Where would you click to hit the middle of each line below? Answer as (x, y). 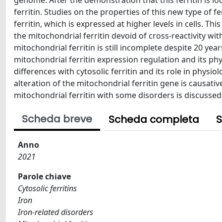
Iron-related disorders (55, 212)
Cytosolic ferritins (47, 188)
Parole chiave (44, 176)
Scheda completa (154, 119)
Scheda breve (57, 119)
